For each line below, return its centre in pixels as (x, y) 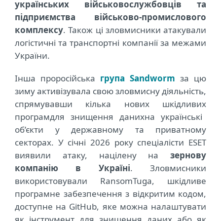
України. (32, 56)
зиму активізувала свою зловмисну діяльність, (110, 91)
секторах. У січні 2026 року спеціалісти (102, 143)
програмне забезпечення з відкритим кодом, (110, 194)
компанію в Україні (73, 168)
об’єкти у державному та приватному (110, 130)
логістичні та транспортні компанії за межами (110, 43)
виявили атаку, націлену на (92, 155)
